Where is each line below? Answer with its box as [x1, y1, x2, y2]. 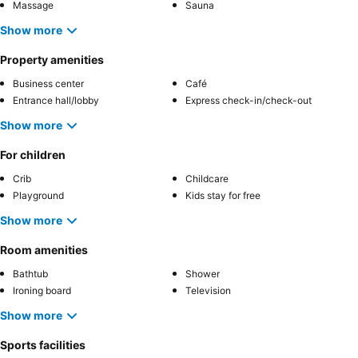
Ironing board [13, 284, 71, 296]
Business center [13, 77, 84, 89]
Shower [185, 267, 220, 280]
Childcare [185, 172, 229, 185]
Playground [13, 189, 64, 201]
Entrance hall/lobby [13, 93, 99, 106]
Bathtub [13, 267, 48, 280]
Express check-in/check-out [185, 93, 312, 106]
